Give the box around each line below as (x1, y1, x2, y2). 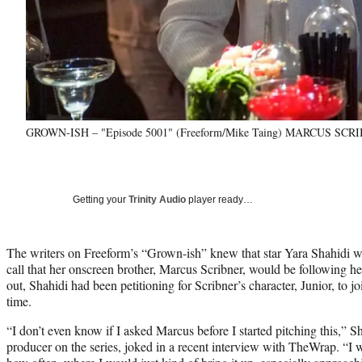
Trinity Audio (128, 193, 186, 205)
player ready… (186, 193, 253, 205)
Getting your (73, 193, 128, 205)
